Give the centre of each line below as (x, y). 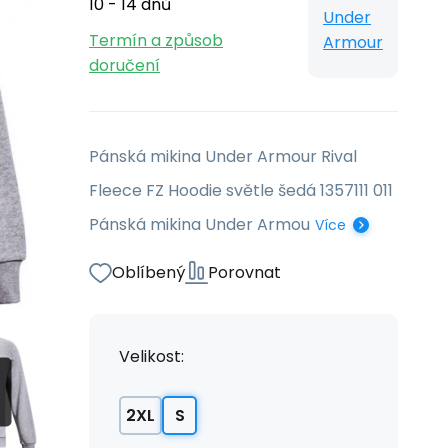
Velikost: (151, 356)
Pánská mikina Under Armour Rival (223, 156)
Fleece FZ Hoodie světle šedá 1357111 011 (243, 190)
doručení (124, 65)
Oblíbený (148, 272)
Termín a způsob (156, 40)
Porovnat (244, 272)
